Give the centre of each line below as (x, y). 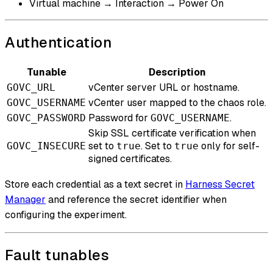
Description (177, 73)
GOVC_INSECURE (46, 146)
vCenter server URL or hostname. (164, 88)
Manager (25, 200)
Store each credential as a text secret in (95, 185)
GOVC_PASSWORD (46, 118)
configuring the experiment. (66, 215)
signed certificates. (130, 159)
